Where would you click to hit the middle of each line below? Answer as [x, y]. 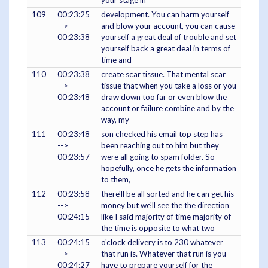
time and [116, 60]
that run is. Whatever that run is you [164, 254]
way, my [115, 120]
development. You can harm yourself [165, 15]
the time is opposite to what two [158, 228]
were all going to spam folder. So [158, 157]
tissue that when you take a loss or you [169, 86]
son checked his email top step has [162, 134]
